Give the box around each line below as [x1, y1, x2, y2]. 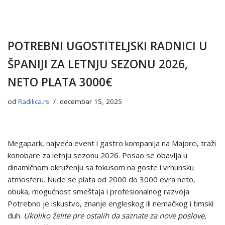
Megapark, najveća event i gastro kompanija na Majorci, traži [8, 138, 216, 148]
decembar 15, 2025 [60, 96, 122, 106]
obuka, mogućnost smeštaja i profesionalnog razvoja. [8, 186, 191, 196]
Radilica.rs [18, 96, 49, 106]
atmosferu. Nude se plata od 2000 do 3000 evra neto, [8, 174, 195, 184]
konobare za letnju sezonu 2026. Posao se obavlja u [8, 150, 187, 160]
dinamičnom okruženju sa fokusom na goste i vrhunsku [8, 162, 194, 172]
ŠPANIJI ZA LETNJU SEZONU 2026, [8, 56, 188, 72]
